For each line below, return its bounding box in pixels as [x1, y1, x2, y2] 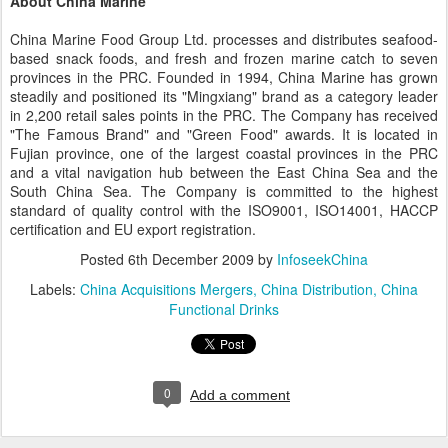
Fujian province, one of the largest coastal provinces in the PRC [10, 143, 438, 163]
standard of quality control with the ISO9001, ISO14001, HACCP [10, 200, 438, 220]
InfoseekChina [277, 249, 368, 269]
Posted [80, 249, 128, 269]
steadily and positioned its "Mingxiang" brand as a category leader [10, 86, 438, 106]
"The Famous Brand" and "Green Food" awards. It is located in [10, 124, 438, 144]
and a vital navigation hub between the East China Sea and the [10, 162, 438, 182]
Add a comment [190, 387, 290, 403]
